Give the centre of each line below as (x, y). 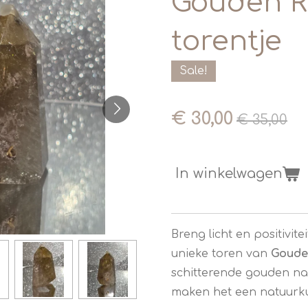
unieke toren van (221, 254)
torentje (227, 41)
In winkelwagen (229, 174)
